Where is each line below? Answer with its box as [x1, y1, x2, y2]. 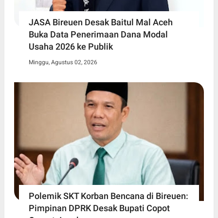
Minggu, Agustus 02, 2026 [28, 58, 97, 66]
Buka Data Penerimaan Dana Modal [28, 29, 168, 39]
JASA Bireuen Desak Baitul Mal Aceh [28, 17, 173, 27]
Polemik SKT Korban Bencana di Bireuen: [28, 190, 188, 201]
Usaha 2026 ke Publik [28, 41, 113, 52]
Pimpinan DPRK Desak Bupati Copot [28, 202, 170, 213]
